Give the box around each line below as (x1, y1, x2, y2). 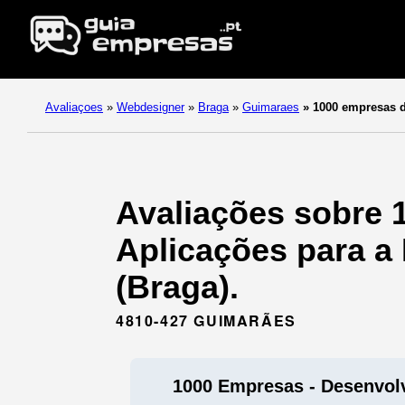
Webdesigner (117, 100, 184, 114)
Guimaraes (242, 100, 299, 114)
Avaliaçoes (45, 100, 103, 114)
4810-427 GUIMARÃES (116, 310, 297, 331)
